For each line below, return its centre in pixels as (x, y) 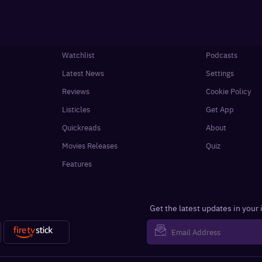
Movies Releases (90, 146)
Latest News (83, 73)
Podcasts (221, 55)
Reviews (76, 91)
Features (77, 164)
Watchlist (79, 55)
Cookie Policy (228, 91)
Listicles (76, 109)
